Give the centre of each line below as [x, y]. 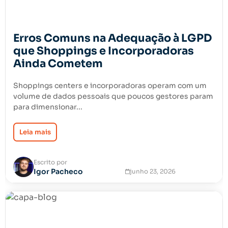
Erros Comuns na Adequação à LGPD [112, 38]
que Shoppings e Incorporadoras [104, 51]
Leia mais [35, 132]
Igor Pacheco [58, 171]
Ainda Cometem [58, 64]
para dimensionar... [48, 107]
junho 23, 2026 [153, 171]
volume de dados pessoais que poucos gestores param [113, 96]
